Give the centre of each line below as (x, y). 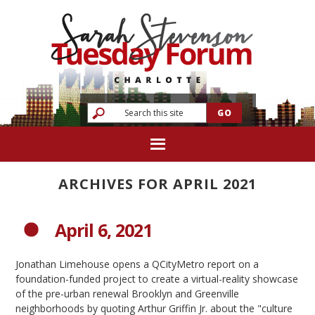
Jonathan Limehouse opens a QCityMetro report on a (137, 264)
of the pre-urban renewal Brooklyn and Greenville (128, 294)
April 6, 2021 (104, 230)
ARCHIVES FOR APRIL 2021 (157, 184)
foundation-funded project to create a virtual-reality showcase (157, 279)
